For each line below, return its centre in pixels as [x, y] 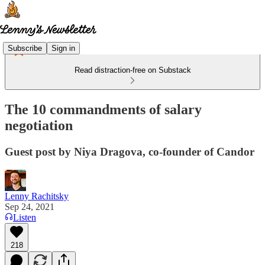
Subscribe [25, 48]
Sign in [63, 48]
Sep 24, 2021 [30, 206]
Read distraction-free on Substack [132, 70]
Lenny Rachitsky [37, 196]
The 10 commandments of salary [103, 109]
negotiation [39, 125]
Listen [25, 217]
